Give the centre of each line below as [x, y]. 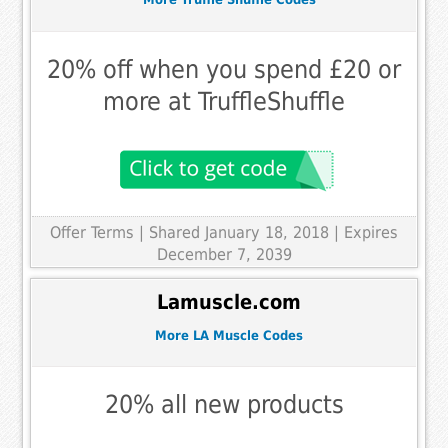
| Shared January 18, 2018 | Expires [268, 232]
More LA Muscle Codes [229, 335]
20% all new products [224, 405]
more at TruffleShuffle [224, 101]
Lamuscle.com [229, 303]
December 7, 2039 [224, 254]
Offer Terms [92, 232]
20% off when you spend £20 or [224, 69]
